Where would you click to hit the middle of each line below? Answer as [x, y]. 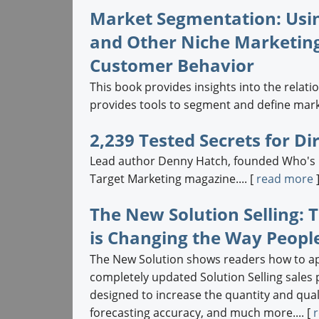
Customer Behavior [172, 65]
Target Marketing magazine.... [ [173, 179]
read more [284, 179]
